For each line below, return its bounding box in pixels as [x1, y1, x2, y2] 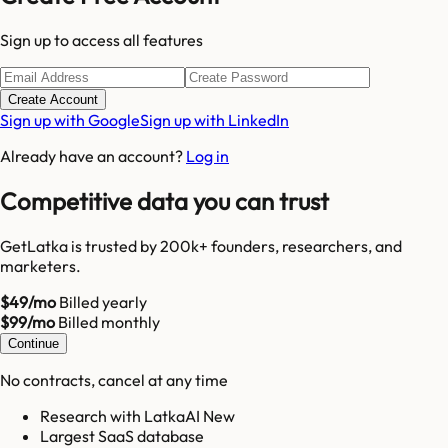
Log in [186, 146, 229, 167]
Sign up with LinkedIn [140, 110, 289, 131]
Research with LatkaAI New [40, 406, 235, 426]
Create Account [8, 92, 98, 108]
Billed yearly [56, 292, 147, 312]
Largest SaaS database [40, 426, 204, 446]
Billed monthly [55, 312, 160, 332]
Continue [8, 336, 59, 351]
